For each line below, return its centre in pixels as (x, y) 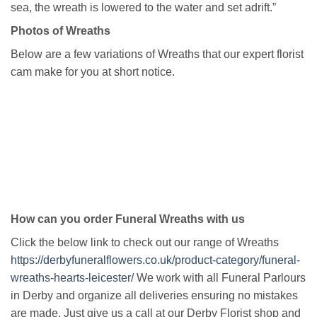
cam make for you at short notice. (96, 72)
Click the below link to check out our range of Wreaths (145, 243)
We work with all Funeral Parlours (220, 278)
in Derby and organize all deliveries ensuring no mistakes (154, 296)
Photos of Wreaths (60, 31)
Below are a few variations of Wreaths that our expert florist (157, 54)
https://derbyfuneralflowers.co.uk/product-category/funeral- (155, 260)
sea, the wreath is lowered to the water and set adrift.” (143, 8)
